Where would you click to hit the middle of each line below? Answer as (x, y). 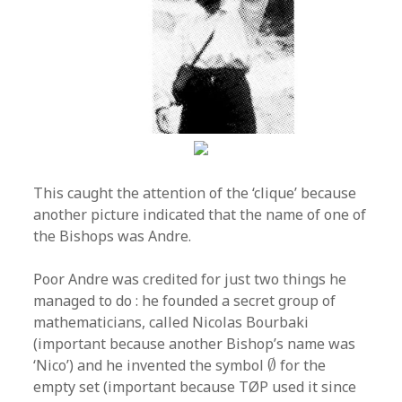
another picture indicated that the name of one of (200, 215)
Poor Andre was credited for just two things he (190, 280)
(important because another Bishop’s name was (195, 344)
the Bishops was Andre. (113, 236)
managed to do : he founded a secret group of (185, 301)
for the (301, 366)
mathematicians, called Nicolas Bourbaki (171, 323)
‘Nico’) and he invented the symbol (151, 366)
